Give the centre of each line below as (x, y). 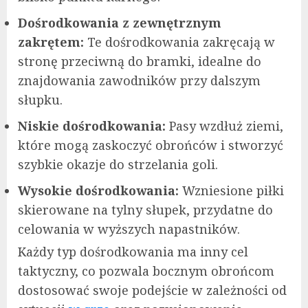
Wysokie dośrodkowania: (98, 190)
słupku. (40, 99)
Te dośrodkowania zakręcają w (179, 42)
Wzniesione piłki (231, 190)
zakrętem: (51, 42)
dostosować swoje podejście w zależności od (152, 290)
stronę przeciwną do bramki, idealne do (140, 61)
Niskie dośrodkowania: (92, 125)
